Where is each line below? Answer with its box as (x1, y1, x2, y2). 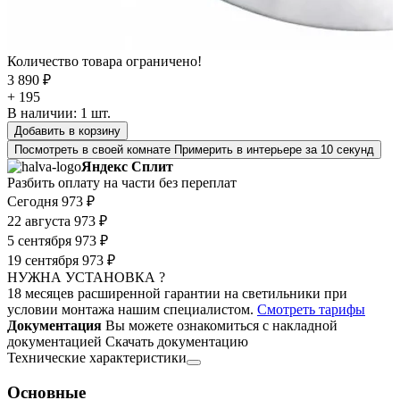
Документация (7, 318, 102, 334)
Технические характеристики (7, 350, 187, 366)
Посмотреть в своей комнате (14, 143, 171, 157)
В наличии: (7, 105, 80, 121)
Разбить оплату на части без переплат (7, 175, 237, 191)
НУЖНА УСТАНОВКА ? (7, 270, 165, 286)
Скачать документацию (105, 334, 248, 350)
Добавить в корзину (14, 124, 121, 138)
